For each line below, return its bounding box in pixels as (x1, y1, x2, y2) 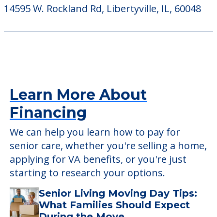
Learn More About (10, 85, 147, 104)
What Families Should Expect (39, 199, 190, 211)
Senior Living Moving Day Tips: (39, 187, 197, 199)
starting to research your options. (10, 166, 165, 179)
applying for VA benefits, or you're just (10, 152, 186, 166)
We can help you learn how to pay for (10, 125, 180, 139)
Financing (10, 103, 87, 122)
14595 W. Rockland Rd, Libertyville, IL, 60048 (4, 1, 201, 15)
